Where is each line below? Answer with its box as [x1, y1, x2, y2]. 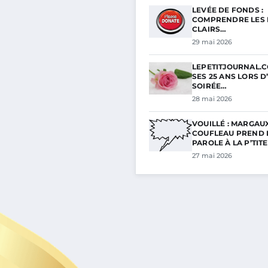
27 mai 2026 [192, 151, 232, 160]
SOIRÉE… [192, 81, 227, 90]
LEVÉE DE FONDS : [192, 5, 264, 14]
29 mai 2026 [192, 38, 232, 46]
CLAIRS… [192, 25, 227, 33]
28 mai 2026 [192, 95, 232, 103]
